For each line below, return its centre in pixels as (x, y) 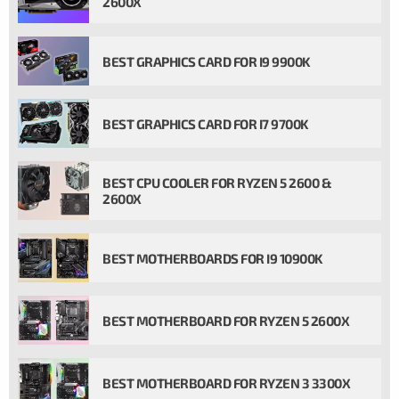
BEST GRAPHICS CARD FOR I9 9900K (207, 61)
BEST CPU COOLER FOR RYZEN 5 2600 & (216, 183)
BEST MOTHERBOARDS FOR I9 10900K (213, 258)
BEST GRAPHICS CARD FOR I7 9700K (206, 123)
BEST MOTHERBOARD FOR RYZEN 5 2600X (226, 320)
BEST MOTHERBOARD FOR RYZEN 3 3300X (226, 383)
